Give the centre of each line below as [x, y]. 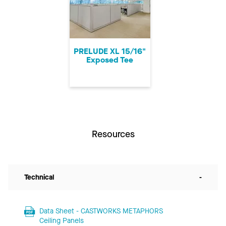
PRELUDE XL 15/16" [110, 51]
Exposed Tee [110, 60]
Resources [113, 134]
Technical [39, 178]
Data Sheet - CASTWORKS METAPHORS [101, 211]
